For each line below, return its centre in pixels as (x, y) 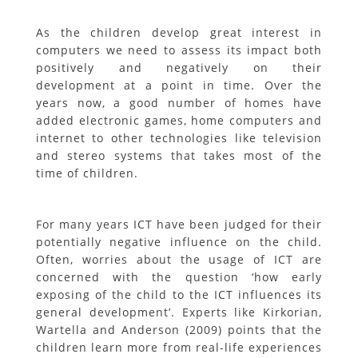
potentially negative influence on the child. (179, 242)
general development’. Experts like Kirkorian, (179, 312)
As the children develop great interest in (179, 32)
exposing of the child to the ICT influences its (179, 294)
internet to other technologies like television (179, 138)
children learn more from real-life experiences (179, 347)
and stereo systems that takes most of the (179, 155)
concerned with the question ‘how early (179, 277)
